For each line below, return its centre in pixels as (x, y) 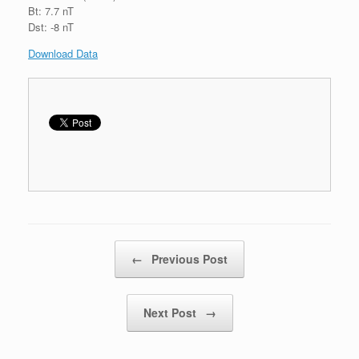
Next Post (171, 312)
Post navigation (64, 248)
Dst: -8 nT (51, 26)
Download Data (63, 53)
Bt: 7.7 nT (51, 10)
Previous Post (188, 258)
